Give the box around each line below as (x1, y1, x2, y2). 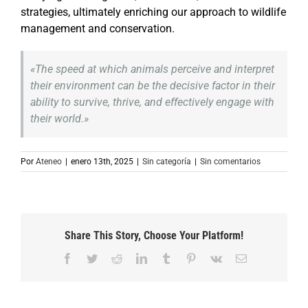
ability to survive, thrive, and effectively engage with (30, 95, 274, 109)
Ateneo (36, 156, 62, 166)
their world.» (30, 111, 89, 125)
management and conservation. (21, 21, 175, 35)
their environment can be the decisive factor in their (30, 78, 275, 92)
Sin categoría (142, 156, 191, 166)
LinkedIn (146, 252, 186, 263)
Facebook (71, 252, 115, 263)
